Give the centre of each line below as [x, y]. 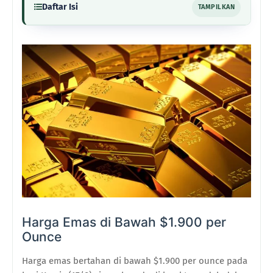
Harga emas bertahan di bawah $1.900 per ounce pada [135, 261]
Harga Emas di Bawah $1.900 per [124, 222]
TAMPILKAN [216, 7]
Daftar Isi [60, 7]
